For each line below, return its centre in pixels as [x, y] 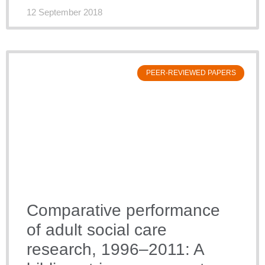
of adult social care [97, 230]
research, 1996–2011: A [115, 250]
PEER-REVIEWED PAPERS [191, 73]
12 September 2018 [64, 12]
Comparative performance [123, 211]
